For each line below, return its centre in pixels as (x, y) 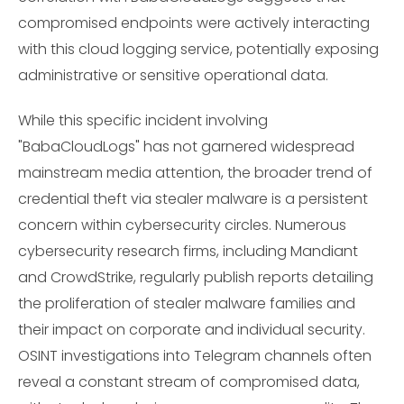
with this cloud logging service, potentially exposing (198, 49)
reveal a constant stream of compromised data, (189, 382)
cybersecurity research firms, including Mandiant (188, 252)
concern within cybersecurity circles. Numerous (182, 225)
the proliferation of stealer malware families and (187, 304)
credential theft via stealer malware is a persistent (193, 199)
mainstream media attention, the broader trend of (195, 173)
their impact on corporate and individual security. (192, 330)
